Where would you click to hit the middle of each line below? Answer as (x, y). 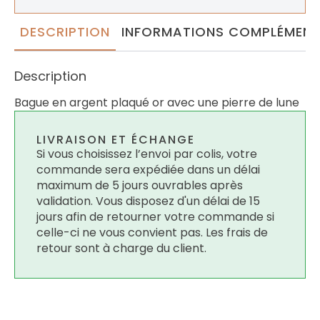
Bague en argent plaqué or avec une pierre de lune (157, 103)
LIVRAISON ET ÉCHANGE (116, 140)
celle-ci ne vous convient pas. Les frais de (152, 233)
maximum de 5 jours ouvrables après (140, 186)
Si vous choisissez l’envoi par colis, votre (147, 154)
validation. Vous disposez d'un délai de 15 (148, 201)
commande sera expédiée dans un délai (148, 170)
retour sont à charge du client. (121, 249)
